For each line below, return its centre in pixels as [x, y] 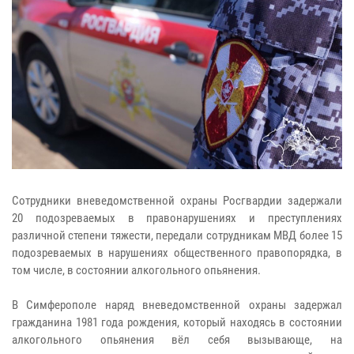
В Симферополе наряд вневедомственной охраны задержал [177, 305]
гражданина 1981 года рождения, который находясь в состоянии [177, 322]
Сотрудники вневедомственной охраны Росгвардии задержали [177, 200]
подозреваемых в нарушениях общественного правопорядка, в [177, 252]
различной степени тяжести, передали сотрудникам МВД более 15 [177, 235]
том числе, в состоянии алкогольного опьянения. [136, 270]
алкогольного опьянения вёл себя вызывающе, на [177, 339]
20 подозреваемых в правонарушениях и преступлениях [177, 218]
